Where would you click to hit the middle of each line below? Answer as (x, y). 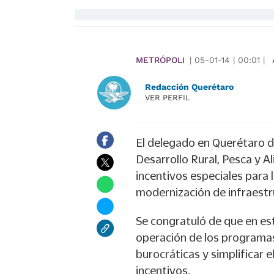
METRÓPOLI (160, 60)
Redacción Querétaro (189, 87)
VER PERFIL (168, 98)
